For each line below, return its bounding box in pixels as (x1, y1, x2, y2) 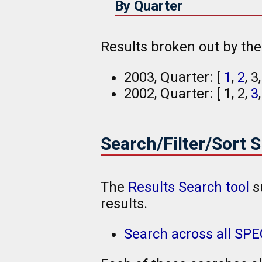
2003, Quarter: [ (124, 68, 224, 85)
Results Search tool (128, 178, 249, 195)
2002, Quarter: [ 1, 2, (124, 85, 251, 102)
